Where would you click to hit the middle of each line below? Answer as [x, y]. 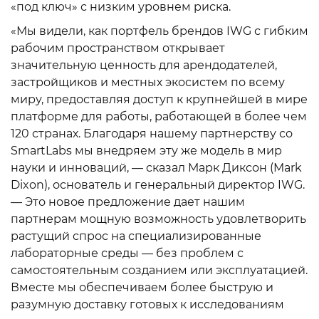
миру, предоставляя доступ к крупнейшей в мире [159, 99]
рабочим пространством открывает [118, 48]
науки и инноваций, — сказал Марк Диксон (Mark [156, 168]
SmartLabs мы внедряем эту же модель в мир [146, 151]
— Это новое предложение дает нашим [128, 202]
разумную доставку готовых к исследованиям [147, 304]
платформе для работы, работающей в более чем [159, 116]
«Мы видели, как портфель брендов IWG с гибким [159, 31]
